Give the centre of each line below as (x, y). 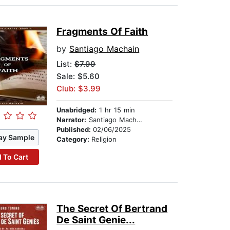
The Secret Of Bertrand (112, 209)
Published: (75, 130)
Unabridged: (77, 110)
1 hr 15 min (116, 110)
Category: (74, 139)
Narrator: (72, 120)
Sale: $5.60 (78, 76)
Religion (104, 139)
